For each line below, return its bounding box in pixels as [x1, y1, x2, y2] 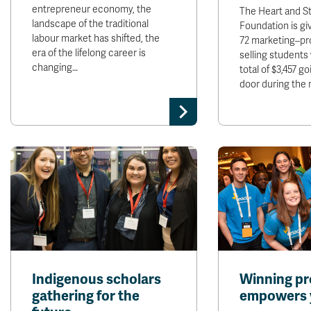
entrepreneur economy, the [32, 3, 151, 15]
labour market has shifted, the [32, 33, 160, 44]
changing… [32, 62, 78, 74]
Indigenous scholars [32, 271, 161, 288]
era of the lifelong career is [32, 47, 146, 59]
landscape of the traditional [32, 18, 149, 30]
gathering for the [32, 287, 140, 305]
